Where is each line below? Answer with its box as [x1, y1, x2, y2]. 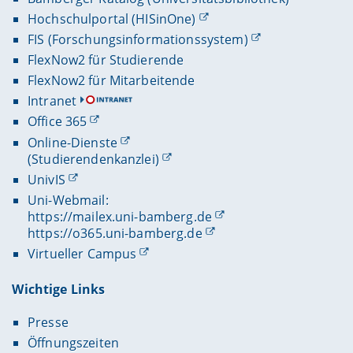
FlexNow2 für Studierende [27, 51, 184, 69]
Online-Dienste [27, 133, 117, 151]
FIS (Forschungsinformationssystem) [27, 30, 248, 48]
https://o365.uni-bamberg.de [27, 224, 203, 242]
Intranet [27, 92, 77, 110]
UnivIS [27, 170, 65, 188]
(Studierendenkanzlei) [27, 150, 159, 168]
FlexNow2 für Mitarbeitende [27, 72, 195, 90]
